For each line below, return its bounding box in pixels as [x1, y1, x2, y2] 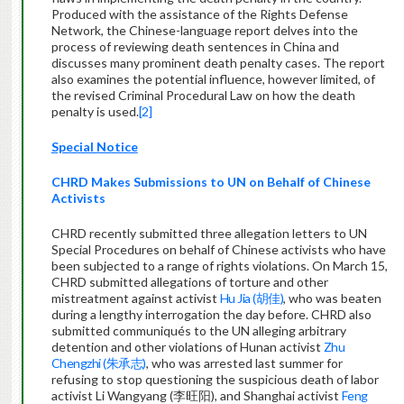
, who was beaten [283, 290, 382, 307]
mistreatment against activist [50, 290, 220, 307]
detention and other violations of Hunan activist [50, 339, 324, 355]
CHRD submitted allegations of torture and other [50, 274, 328, 290]
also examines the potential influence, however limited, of [50, 71, 375, 87]
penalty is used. [50, 104, 139, 120]
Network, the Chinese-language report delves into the [50, 23, 358, 39]
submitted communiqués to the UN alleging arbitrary [50, 323, 346, 339]
